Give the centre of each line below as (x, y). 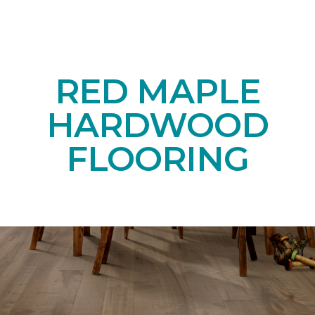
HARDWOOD (157, 125)
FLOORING (157, 159)
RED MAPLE (157, 91)
